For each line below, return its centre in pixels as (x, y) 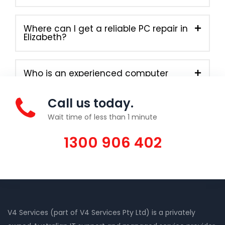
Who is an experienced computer (96, 73)
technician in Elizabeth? (75, 82)
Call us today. (91, 103)
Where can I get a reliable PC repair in (106, 28)
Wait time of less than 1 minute (102, 117)
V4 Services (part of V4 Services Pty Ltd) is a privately (101, 212)
